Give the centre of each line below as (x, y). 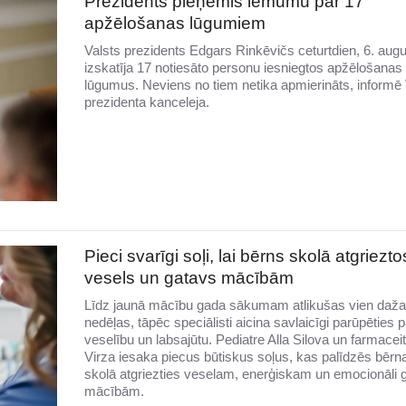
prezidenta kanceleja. (146, 102)
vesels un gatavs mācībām (188, 278)
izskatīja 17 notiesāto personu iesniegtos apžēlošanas (243, 68)
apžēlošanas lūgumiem (174, 23)
